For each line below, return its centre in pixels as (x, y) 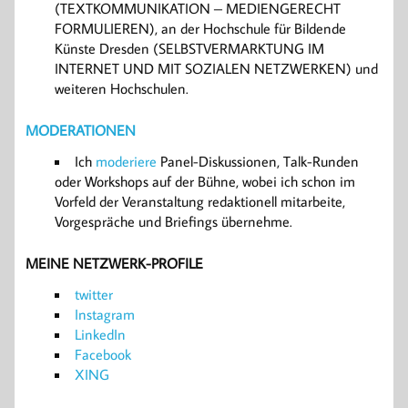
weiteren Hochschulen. (122, 89)
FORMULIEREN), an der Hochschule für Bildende (200, 29)
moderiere (126, 162)
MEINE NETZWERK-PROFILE (114, 264)
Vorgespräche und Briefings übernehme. (173, 222)
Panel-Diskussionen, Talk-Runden (258, 162)
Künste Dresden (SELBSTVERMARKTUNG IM (189, 49)
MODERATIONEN (81, 131)
